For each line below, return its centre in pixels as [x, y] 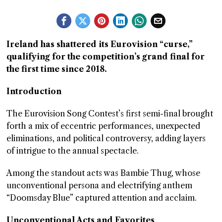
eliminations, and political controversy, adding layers [106, 139]
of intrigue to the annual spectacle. [74, 151]
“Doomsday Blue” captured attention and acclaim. [102, 198]
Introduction [34, 91]
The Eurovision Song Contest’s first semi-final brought [110, 114]
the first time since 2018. [57, 69]
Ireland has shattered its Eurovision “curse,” [100, 44]
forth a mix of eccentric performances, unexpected [104, 126]
